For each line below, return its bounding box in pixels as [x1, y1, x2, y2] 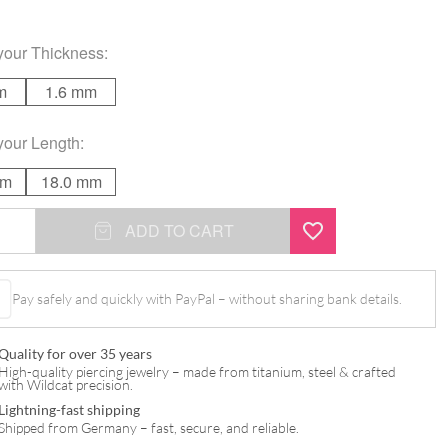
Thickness [31, 40, 104, 64]
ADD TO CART [124, 218, 234, 242]
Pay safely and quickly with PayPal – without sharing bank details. [12, 290, 403, 308]
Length [31, 130, 80, 154]
